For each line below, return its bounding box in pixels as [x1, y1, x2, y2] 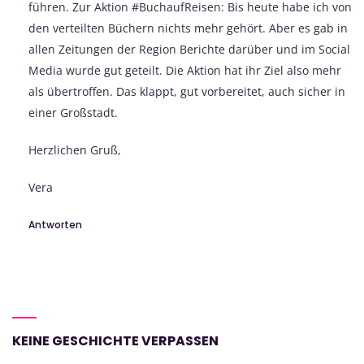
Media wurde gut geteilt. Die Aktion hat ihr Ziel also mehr [28, 63, 341, 79]
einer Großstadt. [28, 105, 118, 121]
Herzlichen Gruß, [28, 142, 121, 158]
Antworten [28, 218, 82, 232]
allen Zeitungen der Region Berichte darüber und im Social [28, 41, 350, 58]
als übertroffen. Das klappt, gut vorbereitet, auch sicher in [28, 84, 345, 100]
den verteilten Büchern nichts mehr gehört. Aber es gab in [28, 20, 348, 37]
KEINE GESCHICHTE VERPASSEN [12, 331, 219, 351]
